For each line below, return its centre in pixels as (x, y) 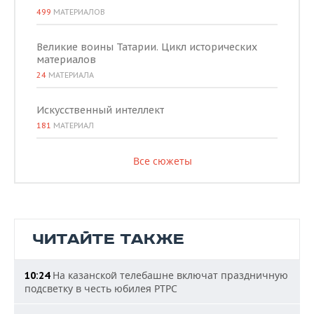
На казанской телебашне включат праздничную (169, 275)
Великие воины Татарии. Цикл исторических (147, 47)
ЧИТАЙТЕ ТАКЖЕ (108, 240)
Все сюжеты (162, 161)
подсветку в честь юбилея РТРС (101, 289)
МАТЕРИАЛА (70, 75)
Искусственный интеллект (100, 110)
